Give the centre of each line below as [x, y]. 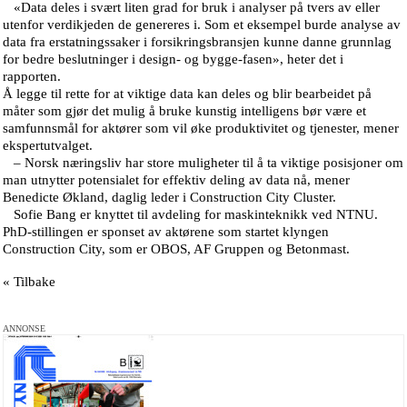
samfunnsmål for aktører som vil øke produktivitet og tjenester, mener [201, 128]
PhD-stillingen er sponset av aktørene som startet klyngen [166, 232]
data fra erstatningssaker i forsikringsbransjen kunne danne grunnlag [197, 42]
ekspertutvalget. [48, 145]
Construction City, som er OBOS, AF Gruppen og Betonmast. [176, 249]
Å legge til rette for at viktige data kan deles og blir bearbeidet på [187, 94]
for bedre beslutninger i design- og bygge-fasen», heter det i [173, 59]
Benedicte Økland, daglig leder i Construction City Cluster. [169, 197]
